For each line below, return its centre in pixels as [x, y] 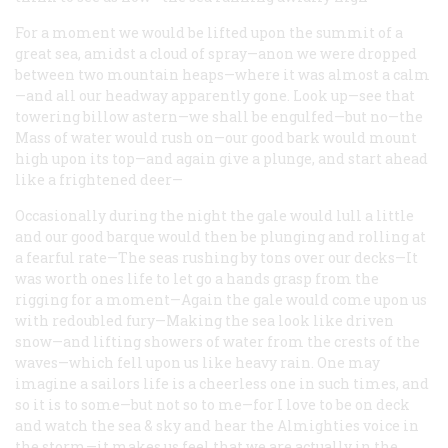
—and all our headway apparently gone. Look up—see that [215, 95]
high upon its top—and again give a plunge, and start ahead [221, 158]
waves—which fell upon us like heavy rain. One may [197, 362]
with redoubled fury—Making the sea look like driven [204, 320]
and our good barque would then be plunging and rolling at [220, 236]
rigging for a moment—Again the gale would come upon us [221, 299]
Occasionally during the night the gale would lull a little [214, 215]
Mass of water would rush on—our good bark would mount [216, 137]
